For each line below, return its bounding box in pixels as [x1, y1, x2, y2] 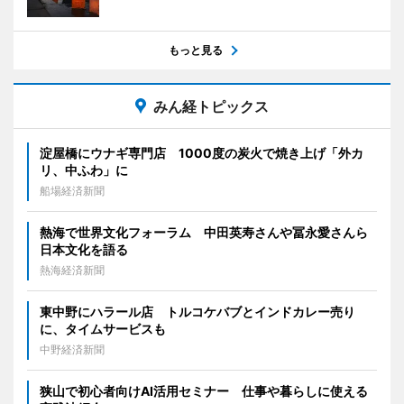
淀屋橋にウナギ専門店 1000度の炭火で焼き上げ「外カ [40, 145, 363, 161]
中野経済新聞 [40, 343, 105, 357]
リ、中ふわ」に [40, 162, 128, 179]
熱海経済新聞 [40, 263, 105, 278]
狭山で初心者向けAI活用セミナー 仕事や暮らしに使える [40, 383, 368, 399]
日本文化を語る [40, 242, 128, 258]
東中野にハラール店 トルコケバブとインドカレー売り [40, 304, 355, 320]
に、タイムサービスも [40, 321, 166, 337]
